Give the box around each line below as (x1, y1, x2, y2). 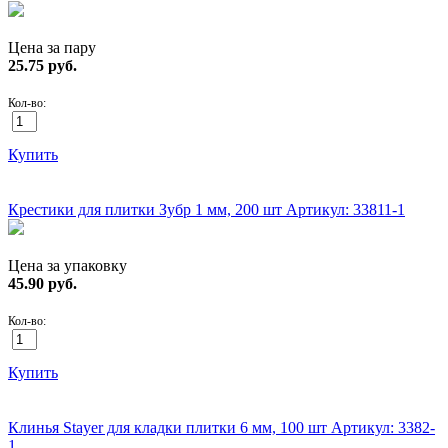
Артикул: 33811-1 (286, 200, 405, 218)
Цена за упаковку (8, 256, 127, 274)
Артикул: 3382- (331, 418, 435, 436)
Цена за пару (8, 38, 96, 56)
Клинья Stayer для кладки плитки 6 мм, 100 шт (8, 418, 331, 436)
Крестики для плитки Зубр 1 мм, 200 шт (8, 200, 286, 218)
